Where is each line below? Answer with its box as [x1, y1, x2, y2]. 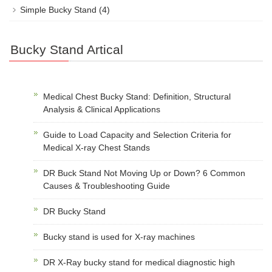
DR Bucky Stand [43, 206, 106, 216]
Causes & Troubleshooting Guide [43, 180, 170, 191]
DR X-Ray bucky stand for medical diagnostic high [43, 257, 235, 267]
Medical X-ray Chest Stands [43, 142, 150, 152]
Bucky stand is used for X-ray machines [43, 231, 195, 242]
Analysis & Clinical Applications [43, 104, 160, 114]
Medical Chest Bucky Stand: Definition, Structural [43, 91, 231, 101]
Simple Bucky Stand [20, 4, 97, 15]
